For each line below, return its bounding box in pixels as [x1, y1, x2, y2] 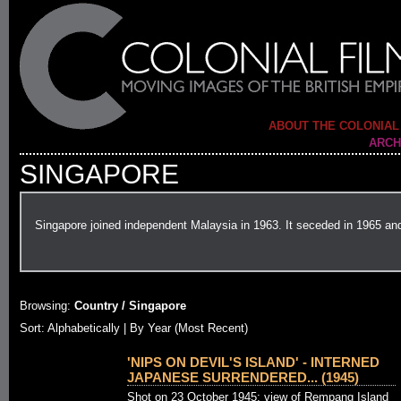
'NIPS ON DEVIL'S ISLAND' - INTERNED [127, 354, 380, 370]
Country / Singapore [71, 299, 186, 312]
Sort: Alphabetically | [20, 321, 130, 335]
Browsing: [20, 299, 71, 312]
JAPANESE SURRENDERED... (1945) [127, 370, 359, 385]
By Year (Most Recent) [130, 321, 248, 335]
